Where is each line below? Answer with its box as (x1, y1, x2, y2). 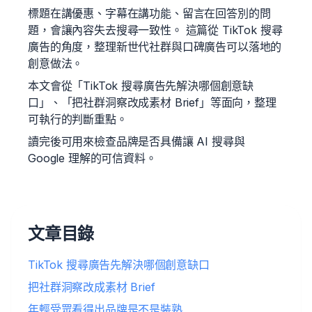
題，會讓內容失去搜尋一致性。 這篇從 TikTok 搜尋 (28, 23, 283, 37)
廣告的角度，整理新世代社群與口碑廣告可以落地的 (28, 40, 282, 54)
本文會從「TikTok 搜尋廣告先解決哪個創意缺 (28, 79, 254, 93)
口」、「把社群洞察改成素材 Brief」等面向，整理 (28, 95, 276, 109)
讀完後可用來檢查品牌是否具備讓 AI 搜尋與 (28, 134, 245, 148)
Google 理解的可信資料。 (28, 151, 157, 165)
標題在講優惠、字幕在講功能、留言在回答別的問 (28, 6, 271, 20)
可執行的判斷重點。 (28, 112, 127, 126)
